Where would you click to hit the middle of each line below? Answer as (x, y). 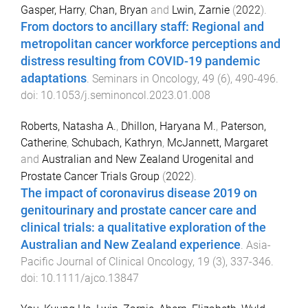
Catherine (44, 143)
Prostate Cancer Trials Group (90, 176)
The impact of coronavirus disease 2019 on (139, 193)
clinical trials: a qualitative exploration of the (143, 228)
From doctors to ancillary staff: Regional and (142, 27)
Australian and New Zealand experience (131, 245)
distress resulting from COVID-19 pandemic (140, 62)
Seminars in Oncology (145, 79)
